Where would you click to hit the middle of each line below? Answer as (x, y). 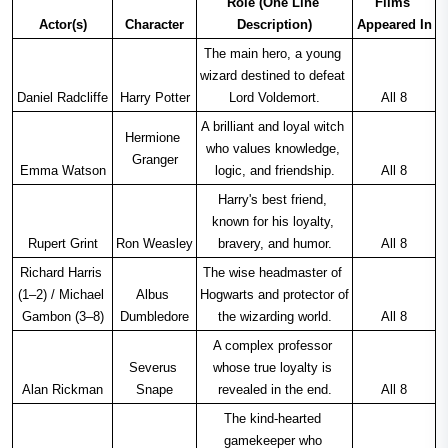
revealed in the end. (274, 390)
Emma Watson (62, 171)
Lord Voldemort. (274, 98)
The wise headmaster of (272, 273)
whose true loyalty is (272, 368)
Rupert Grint (62, 244)
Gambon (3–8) (62, 317)
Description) (274, 25)
